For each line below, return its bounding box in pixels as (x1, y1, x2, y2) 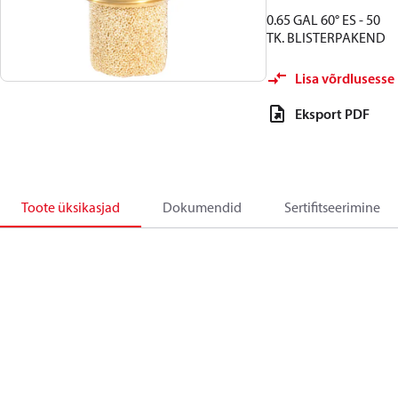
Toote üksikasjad (21, 198, 120, 216)
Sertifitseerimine (284, 198, 380, 216)
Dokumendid (163, 198, 242, 216)
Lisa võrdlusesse (295, 69, 394, 87)
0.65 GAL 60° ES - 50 (267, 11, 380, 28)
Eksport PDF (295, 105, 370, 123)
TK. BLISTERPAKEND (267, 28, 386, 46)
